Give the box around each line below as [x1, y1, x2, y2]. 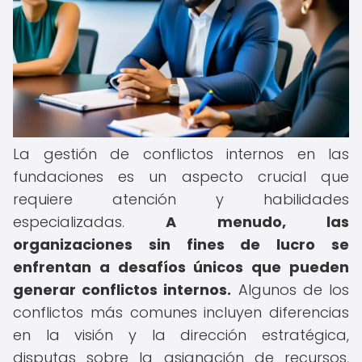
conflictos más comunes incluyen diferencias [13, 302, 349, 322]
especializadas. [13, 212, 166, 232]
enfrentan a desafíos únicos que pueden [13, 257, 349, 277]
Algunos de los [231, 280, 350, 300]
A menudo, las [166, 212, 350, 232]
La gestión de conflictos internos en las [13, 144, 349, 164]
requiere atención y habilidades [13, 189, 349, 209]
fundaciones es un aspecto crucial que [13, 166, 349, 187]
